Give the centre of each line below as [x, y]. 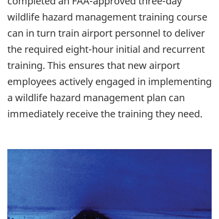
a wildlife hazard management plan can [96, 97]
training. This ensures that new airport [94, 65]
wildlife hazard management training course [107, 17]
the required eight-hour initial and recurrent [106, 49]
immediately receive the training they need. [105, 113]
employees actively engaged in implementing [109, 81]
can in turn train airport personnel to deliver [106, 33]
